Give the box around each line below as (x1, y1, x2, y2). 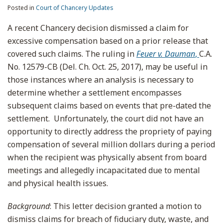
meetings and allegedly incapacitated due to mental (7, 165, 200, 176)
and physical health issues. (7, 178, 108, 189)
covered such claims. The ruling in (7, 48, 136, 59)
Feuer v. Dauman (136, 48, 195, 59)
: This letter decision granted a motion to (50, 201, 202, 212)
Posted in (7, 3, 36, 12)
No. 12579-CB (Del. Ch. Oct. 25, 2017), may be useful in (7, 61, 208, 72)
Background (7, 201, 50, 212)
